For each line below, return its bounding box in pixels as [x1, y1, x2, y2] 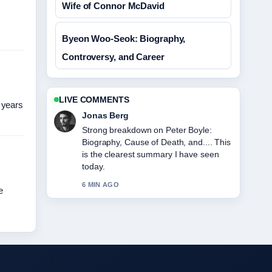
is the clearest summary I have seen [82, 149, 219, 159]
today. [82, 161, 105, 171]
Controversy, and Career [62, 52, 165, 62]
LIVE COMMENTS [59, 95, 129, 104]
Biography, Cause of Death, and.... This [82, 137, 231, 147]
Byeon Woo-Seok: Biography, [62, 33, 186, 44]
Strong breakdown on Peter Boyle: [82, 125, 212, 135]
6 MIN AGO [82, 181, 119, 188]
